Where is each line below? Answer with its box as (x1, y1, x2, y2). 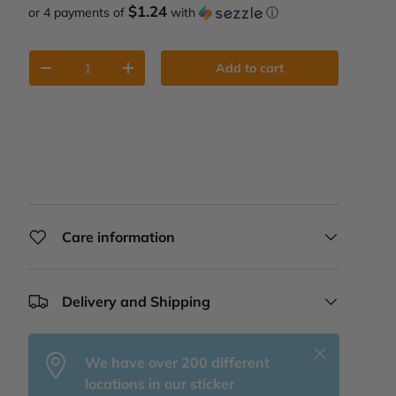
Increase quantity (127, 66, 232, 83)
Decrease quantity (45, 66, 155, 83)
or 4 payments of (28, 4, 128, 21)
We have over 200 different (85, 354, 270, 372)
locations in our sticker (85, 375, 234, 393)
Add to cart (216, 60, 285, 77)
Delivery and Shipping (62, 293, 210, 311)
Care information (62, 228, 175, 247)
